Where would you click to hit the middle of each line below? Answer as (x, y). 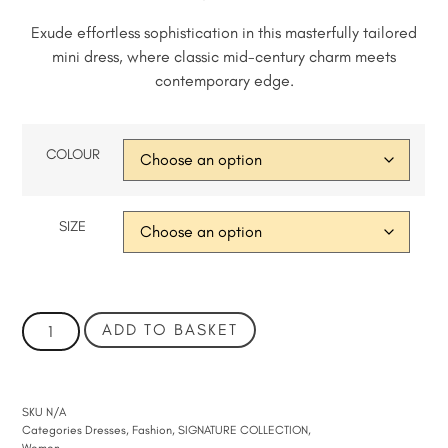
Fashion (152, 429)
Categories (52, 429)
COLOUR (72, 154)
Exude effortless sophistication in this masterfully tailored (224, 32)
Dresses (106, 429)
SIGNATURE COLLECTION (243, 429)
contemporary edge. (224, 80)
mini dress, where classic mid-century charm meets (224, 56)
